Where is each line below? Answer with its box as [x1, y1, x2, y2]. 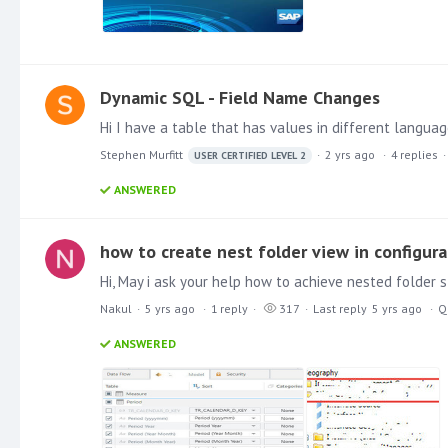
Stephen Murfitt [100, 146, 183, 162]
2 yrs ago [325, 146, 375, 162]
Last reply [313, 300, 367, 316]
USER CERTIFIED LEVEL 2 [194, 148, 306, 162]
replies [400, 146, 438, 162]
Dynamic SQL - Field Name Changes [100, 85, 380, 109]
